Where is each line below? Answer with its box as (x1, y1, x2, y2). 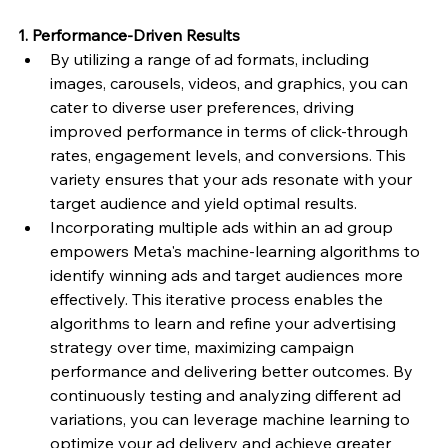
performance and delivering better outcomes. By (50, 361, 417, 382)
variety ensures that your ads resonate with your (50, 169, 416, 190)
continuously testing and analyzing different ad (50, 385, 405, 406)
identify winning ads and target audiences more (50, 265, 407, 286)
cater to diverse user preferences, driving (50, 97, 358, 118)
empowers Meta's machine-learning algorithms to (50, 241, 424, 262)
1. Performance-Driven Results (18, 25, 240, 46)
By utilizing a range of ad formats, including (50, 49, 373, 70)
